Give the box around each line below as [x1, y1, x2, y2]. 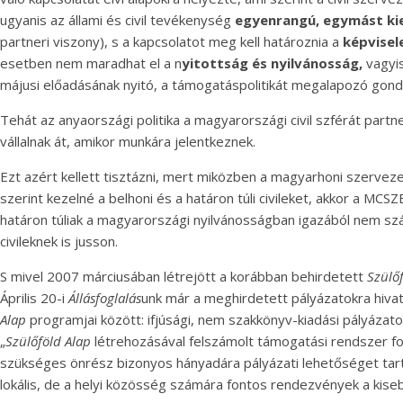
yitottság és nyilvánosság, [182, 54, 366, 72]
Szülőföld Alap [5, 332, 91, 350]
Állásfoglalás [68, 289, 141, 307]
